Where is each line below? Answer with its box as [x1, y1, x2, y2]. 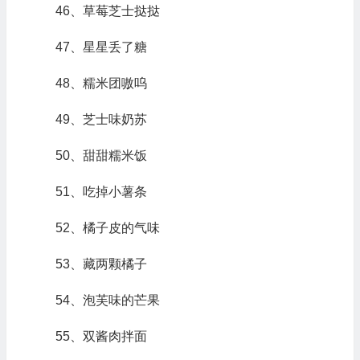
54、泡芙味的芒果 [55, 293, 160, 307]
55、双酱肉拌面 [55, 329, 147, 343]
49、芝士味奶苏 [55, 112, 147, 126]
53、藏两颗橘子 [55, 257, 147, 271]
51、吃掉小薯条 [55, 185, 147, 198]
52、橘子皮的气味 [55, 221, 160, 235]
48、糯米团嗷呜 [55, 76, 147, 90]
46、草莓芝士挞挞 [55, 4, 160, 18]
